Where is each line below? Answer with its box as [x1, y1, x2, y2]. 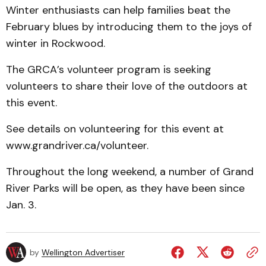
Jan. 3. [6, 198, 36, 212]
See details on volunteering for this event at [6, 122, 224, 136]
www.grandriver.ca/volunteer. [6, 138, 148, 153]
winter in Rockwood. [6, 36, 105, 50]
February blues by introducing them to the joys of [6, 20, 252, 34]
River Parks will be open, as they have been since [6, 181, 245, 195]
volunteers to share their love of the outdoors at [6, 79, 248, 93]
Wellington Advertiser [42, 247, 125, 258]
